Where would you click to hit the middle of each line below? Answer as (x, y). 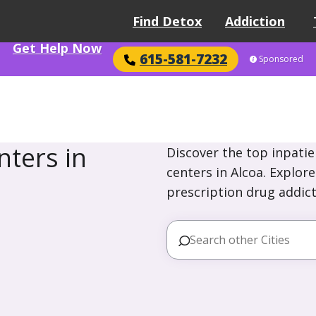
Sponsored (281, 59)
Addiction (255, 21)
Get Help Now (57, 48)
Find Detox (167, 21)
